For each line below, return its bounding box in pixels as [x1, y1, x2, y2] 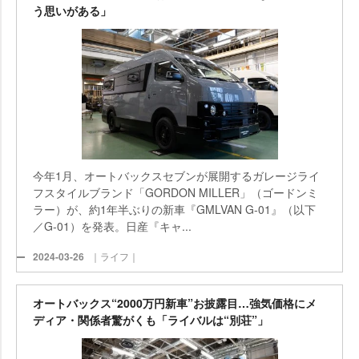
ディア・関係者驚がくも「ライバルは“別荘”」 [33, 312, 268, 328]
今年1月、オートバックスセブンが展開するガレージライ [33, 167, 320, 184]
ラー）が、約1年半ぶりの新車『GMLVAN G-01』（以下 [33, 200, 316, 217]
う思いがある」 [33, 2, 111, 18]
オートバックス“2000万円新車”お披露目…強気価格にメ [33, 295, 317, 311]
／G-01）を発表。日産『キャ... [33, 217, 192, 234]
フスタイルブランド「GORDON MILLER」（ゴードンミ [33, 184, 318, 200]
